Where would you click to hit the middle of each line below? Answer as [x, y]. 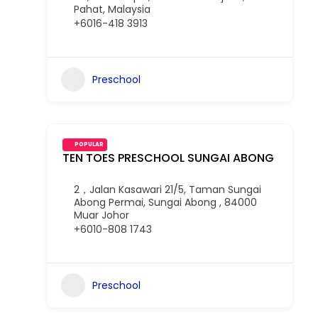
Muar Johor [102, 215]
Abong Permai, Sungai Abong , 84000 [165, 202]
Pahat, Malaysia [112, 9]
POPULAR [89, 144]
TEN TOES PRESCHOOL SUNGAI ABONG [168, 158]
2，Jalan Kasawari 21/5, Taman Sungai [168, 190]
